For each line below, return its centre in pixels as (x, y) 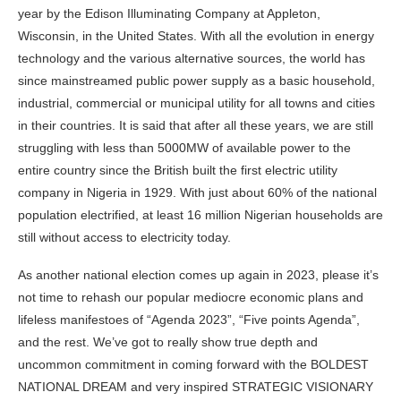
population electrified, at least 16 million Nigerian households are (200, 214)
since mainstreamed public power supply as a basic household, (196, 80)
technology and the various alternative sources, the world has (192, 58)
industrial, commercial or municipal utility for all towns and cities (196, 102)
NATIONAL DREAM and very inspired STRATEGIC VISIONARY (196, 386)
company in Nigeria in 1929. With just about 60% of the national (197, 192)
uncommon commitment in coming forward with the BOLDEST (193, 364)
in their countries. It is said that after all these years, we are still (196, 125)
